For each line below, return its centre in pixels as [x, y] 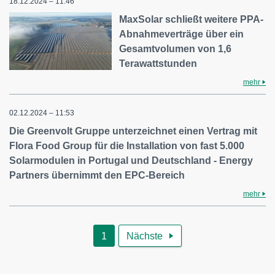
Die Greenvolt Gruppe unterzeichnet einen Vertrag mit [133, 131]
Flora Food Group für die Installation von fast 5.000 [127, 145]
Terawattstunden [158, 63]
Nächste [145, 236]
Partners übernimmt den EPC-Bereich [97, 175]
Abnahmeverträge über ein [182, 34]
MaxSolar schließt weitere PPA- [192, 19]
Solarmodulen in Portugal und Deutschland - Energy [131, 160]
